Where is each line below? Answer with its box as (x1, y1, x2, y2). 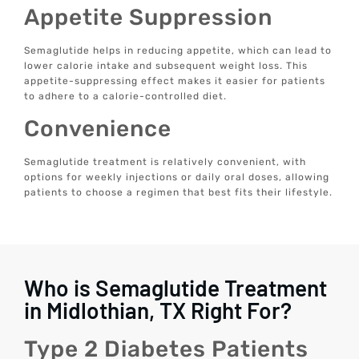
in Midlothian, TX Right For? (24, 296, 292, 324)
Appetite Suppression (24, 3, 273, 30)
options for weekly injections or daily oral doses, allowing (24, 171, 330, 184)
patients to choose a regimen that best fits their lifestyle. (24, 187, 333, 199)
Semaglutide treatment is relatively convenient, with (24, 156, 307, 168)
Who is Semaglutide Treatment (24, 273, 328, 301)
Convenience (24, 115, 172, 143)
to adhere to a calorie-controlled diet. (24, 90, 228, 102)
